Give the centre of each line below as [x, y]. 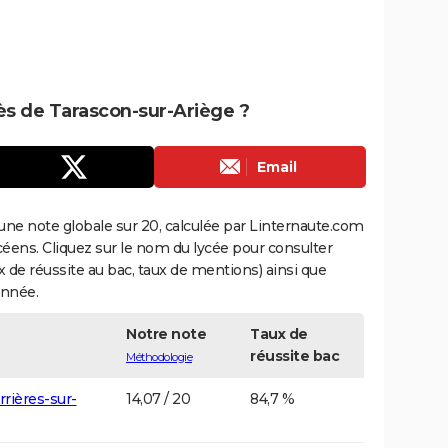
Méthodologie [159, 356]
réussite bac [294, 355]
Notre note [166, 333]
